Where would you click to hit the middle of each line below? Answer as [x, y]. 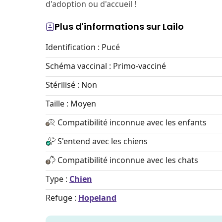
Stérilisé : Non [71, 85]
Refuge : [62, 198]
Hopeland [97, 198]
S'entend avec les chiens [103, 141]
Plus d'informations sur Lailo [119, 27]
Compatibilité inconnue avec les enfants [132, 122]
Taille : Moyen [71, 104]
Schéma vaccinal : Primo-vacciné [106, 66]
